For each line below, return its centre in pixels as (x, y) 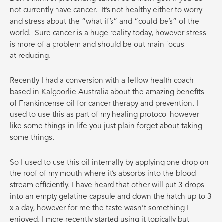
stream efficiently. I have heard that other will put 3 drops (107, 186)
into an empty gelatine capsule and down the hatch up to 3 (111, 197)
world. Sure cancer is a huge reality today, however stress (108, 33)
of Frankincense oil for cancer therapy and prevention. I (104, 104)
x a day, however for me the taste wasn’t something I (99, 208)
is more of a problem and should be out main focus (97, 45)
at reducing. (30, 56)
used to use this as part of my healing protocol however (105, 115)
